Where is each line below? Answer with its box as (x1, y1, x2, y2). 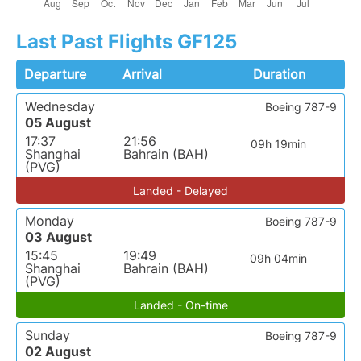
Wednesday (25, 98, 95, 115)
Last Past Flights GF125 (16, 30, 237, 54)
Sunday (25, 327, 70, 344)
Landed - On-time (133, 298, 228, 313)
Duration (252, 66, 305, 83)
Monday (25, 213, 74, 230)
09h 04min (250, 251, 308, 266)
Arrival (122, 66, 163, 83)
